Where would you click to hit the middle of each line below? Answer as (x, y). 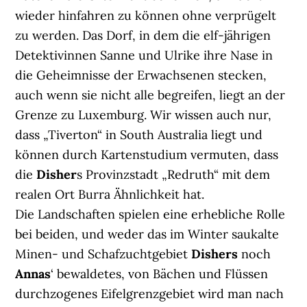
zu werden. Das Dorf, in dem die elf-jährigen (143, 36)
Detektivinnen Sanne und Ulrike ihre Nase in (144, 56)
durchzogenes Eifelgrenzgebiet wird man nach (150, 294)
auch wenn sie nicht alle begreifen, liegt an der (150, 95)
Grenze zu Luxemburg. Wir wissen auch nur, (144, 115)
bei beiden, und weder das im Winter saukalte (147, 234)
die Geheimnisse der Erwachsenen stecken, (141, 75)
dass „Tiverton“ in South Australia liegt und (139, 135)
